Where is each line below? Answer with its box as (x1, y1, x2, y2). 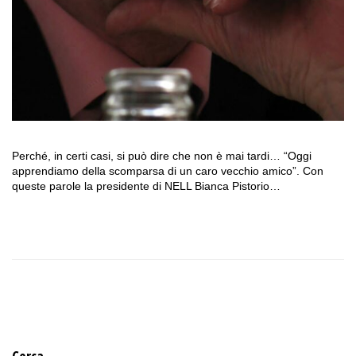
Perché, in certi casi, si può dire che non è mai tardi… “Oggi (12, 149, 311, 162)
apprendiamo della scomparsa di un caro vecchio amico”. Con (12, 164, 323, 177)
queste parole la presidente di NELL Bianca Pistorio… (12, 179, 281, 192)
